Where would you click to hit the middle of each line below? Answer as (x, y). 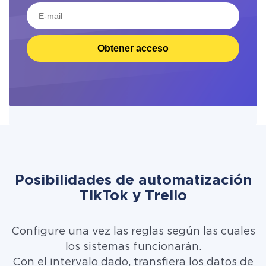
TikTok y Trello (133, 196)
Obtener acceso (133, 48)
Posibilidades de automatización (133, 180)
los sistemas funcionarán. (133, 247)
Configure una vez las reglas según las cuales (133, 232)
